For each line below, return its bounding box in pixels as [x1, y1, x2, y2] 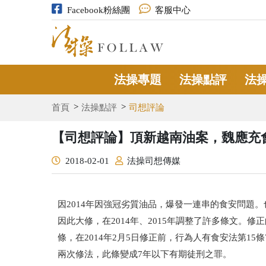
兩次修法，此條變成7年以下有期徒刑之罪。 [58, 249, 232, 259]
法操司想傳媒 [127, 156, 180, 166]
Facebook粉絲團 [66, 5, 130, 15]
